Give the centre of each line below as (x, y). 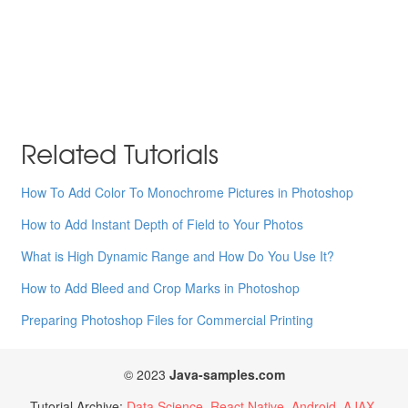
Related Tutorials (120, 154)
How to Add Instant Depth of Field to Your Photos (163, 224)
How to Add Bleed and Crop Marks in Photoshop (161, 288)
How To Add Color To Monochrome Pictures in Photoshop (188, 193)
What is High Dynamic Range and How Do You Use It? (178, 256)
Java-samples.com (227, 375)
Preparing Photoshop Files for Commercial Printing (168, 320)
